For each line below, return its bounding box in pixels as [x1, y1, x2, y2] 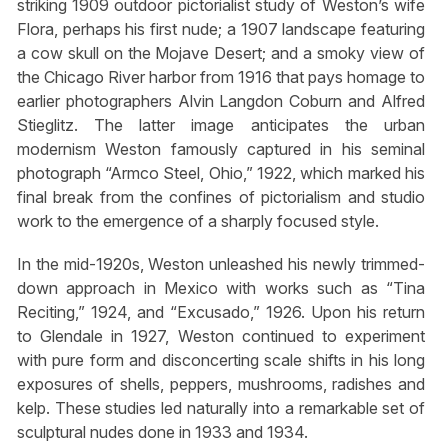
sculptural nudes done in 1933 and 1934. [16, 422, 308, 443]
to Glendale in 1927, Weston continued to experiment [16, 326, 426, 347]
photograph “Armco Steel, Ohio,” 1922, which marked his [16, 162, 426, 183]
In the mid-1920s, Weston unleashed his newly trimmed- [16, 254, 426, 275]
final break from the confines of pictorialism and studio [16, 186, 426, 207]
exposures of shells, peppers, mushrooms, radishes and [16, 374, 426, 395]
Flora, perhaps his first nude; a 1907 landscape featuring [16, 18, 426, 39]
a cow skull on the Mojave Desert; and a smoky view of [16, 42, 426, 63]
